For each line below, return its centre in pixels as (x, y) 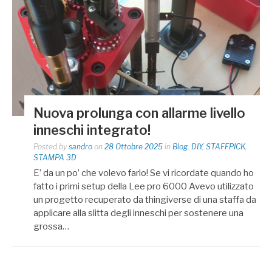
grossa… (51, 226)
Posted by (51, 146)
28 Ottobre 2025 (134, 146)
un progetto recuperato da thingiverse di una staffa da (145, 199)
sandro (80, 146)
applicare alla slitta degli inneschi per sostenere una (138, 213)
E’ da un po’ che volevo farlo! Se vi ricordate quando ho (144, 173)
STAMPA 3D (55, 157)
